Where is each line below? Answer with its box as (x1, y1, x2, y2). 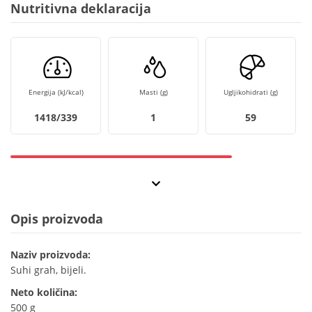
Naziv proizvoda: (10, 248, 91, 262)
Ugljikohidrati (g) (224, 87, 278, 97)
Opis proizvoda (10, 210, 103, 228)
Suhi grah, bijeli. (10, 263, 86, 277)
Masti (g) (139, 87, 168, 97)
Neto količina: (10, 286, 77, 299)
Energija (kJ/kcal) (28, 87, 84, 97)
